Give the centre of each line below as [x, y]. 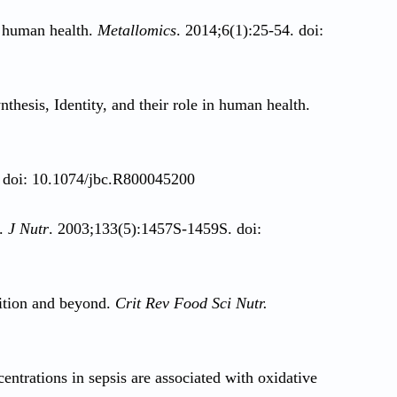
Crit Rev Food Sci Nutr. [191, 303]
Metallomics [137, 30]
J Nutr [28, 228]
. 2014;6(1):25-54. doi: [250, 30]
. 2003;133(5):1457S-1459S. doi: [155, 228]
